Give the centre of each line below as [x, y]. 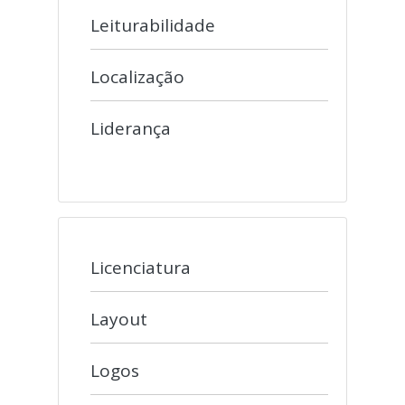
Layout [119, 319]
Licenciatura [141, 268]
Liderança [131, 128]
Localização [137, 77]
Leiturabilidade [153, 25]
